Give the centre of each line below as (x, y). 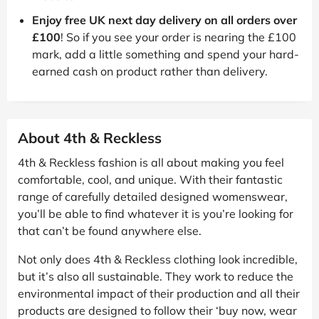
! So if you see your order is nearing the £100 (178, 37)
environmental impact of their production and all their (159, 293)
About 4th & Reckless (90, 137)
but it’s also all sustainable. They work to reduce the (156, 276)
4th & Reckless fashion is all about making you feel (151, 162)
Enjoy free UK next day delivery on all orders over (164, 20)
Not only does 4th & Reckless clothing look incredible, (158, 259)
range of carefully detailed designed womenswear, (153, 196)
